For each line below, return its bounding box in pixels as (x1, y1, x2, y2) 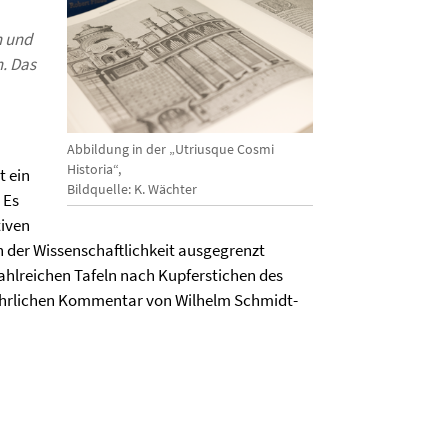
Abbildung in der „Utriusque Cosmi (66, 139, 274, 158)
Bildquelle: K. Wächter (66, 179, 197, 198)
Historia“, (66, 159, 121, 178)
